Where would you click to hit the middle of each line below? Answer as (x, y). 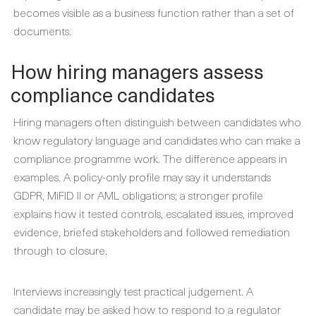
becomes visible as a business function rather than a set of (154, 12)
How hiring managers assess (137, 71)
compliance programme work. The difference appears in (150, 158)
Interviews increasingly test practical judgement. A (133, 291)
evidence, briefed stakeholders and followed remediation (152, 231)
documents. (42, 30)
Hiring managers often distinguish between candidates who (157, 121)
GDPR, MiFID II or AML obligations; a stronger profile (138, 195)
